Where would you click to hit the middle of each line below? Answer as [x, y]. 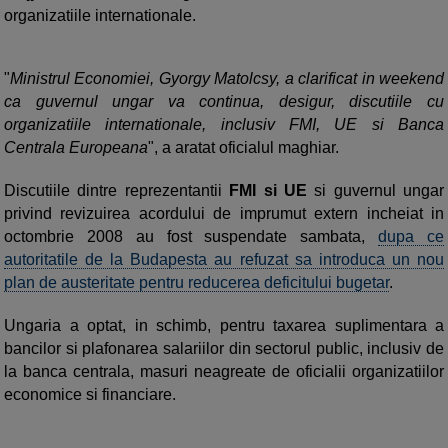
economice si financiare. [90, 394]
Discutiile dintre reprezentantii [113, 190]
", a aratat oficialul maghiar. [243, 147]
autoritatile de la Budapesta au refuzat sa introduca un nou [224, 259]
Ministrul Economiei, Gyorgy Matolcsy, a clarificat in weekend [227, 78]
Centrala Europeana [76, 147]
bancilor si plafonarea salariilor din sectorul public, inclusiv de [224, 348]
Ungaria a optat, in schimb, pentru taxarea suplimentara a [224, 325]
